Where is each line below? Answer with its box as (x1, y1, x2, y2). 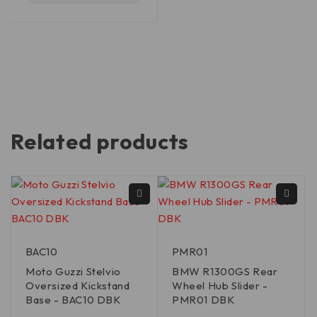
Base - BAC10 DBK (25, 293, 121, 307)
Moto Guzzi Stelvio (25, 265, 121, 279)
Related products (11, 128, 189, 156)
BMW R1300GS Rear (172, 265, 278, 279)
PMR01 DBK (172, 293, 235, 307)
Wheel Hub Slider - (172, 279, 268, 293)
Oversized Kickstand (25, 279, 130, 293)
